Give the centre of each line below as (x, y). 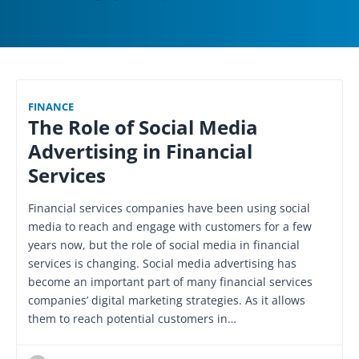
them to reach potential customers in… (132, 318)
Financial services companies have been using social (169, 208)
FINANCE (51, 107)
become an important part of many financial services (170, 281)
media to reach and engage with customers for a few (170, 226)
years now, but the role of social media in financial (164, 244)
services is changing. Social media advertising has (162, 263)
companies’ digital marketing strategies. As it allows (167, 300)
